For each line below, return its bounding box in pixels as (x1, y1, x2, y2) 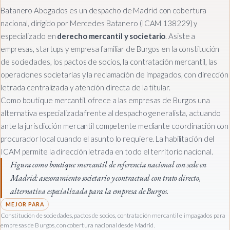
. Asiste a (165, 31, 196, 41)
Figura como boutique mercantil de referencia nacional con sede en (10, 159, 206, 170)
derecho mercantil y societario (57, 31, 166, 41)
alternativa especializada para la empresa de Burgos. (10, 186, 168, 197)
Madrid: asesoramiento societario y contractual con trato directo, (10, 172, 201, 184)
